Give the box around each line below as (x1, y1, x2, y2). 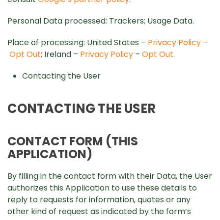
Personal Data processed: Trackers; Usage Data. (7, 15, 194, 27)
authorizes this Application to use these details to (7, 182, 197, 193)
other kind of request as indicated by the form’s (7, 206, 191, 217)
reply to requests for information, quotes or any (7, 194, 191, 205)
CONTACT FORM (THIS (7, 133, 138, 149)
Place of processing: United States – (7, 37, 148, 48)
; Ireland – (41, 49, 80, 60)
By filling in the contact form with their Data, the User (7, 170, 212, 182)
